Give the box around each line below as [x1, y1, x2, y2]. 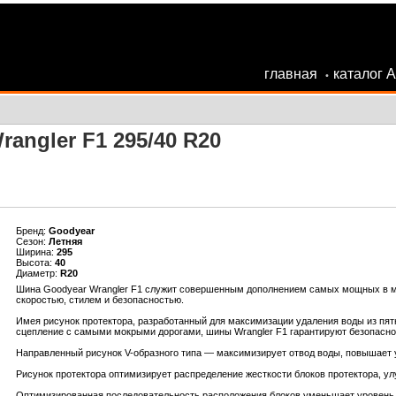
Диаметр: [15, 268, 60, 278]
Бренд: [15, 225, 49, 236]
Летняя [48, 236, 82, 247]
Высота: [15, 257, 55, 268]
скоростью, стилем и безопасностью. [15, 294, 184, 305]
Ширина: [15, 247, 57, 257]
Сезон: [15, 236, 49, 247]
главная [263, 66, 317, 81]
